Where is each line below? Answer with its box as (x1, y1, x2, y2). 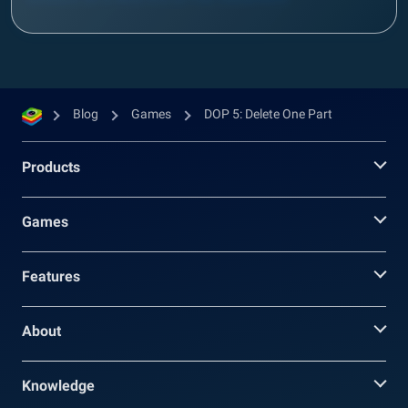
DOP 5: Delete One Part (204, 106, 332, 121)
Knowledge (22, 376, 95, 394)
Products (22, 158, 80, 176)
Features (22, 267, 80, 285)
